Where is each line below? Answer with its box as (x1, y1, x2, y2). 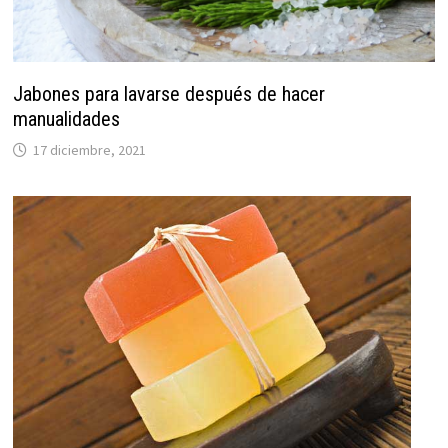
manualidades (12, 107, 120, 132)
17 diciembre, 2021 (32, 141, 146, 160)
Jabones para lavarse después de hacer (12, 82, 325, 107)
